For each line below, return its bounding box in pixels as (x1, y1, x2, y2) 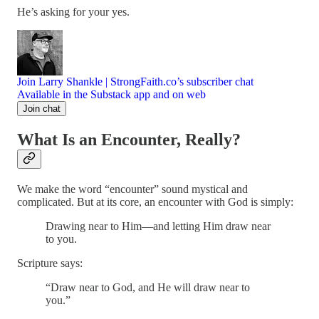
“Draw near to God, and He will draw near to (46, 281, 250, 293)
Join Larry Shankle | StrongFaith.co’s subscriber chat (17, 75, 253, 88)
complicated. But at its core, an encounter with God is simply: (17, 195, 293, 208)
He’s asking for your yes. (17, 5, 130, 18)
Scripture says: (17, 256, 83, 269)
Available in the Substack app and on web (17, 88, 206, 100)
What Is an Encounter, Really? (17, 130, 241, 149)
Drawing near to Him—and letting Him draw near (46, 219, 271, 232)
